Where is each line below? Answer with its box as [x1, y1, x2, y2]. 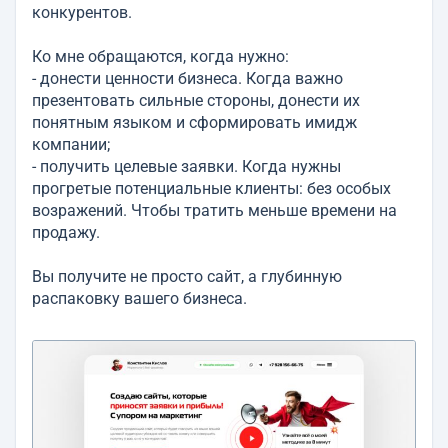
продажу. [32, 223, 100, 242]
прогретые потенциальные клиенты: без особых [32, 179, 391, 198]
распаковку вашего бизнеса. [32, 289, 247, 308]
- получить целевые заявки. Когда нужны [32, 157, 341, 176]
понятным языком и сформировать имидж [32, 113, 357, 132]
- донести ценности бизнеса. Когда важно [32, 69, 343, 88]
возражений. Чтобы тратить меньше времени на [32, 201, 397, 220]
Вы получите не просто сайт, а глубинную [32, 267, 342, 286]
